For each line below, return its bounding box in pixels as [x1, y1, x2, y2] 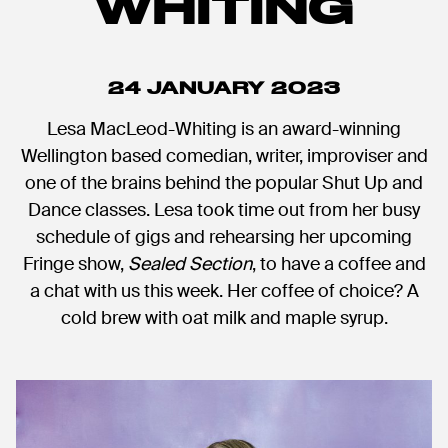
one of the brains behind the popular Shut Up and [25, 171, 423, 196]
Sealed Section [127, 252, 252, 277]
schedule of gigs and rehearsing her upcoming [36, 225, 412, 250]
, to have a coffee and [251, 252, 426, 277]
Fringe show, [22, 252, 128, 277]
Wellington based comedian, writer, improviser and [20, 144, 428, 169]
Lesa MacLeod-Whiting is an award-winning [47, 117, 401, 142]
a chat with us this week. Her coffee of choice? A [29, 279, 419, 304]
